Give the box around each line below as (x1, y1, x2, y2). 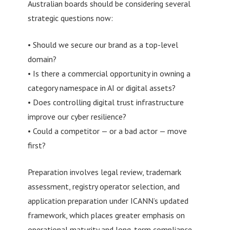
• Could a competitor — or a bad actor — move (27, 125, 187, 136)
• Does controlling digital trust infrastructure (27, 97, 184, 107)
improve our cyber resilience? (27, 111, 126, 122)
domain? (27, 53, 56, 64)
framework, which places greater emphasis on (27, 209, 185, 220)
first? (27, 140, 46, 150)
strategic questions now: (27, 12, 113, 23)
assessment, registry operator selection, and (27, 181, 180, 191)
